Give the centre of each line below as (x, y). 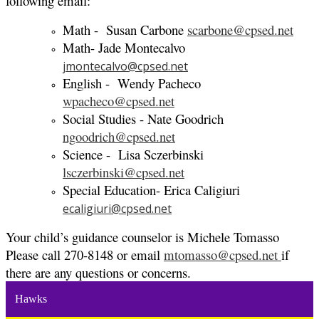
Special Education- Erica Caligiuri (151, 190)
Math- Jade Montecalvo (124, 48)
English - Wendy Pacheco (132, 83)
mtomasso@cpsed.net (221, 255)
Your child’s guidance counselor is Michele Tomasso (145, 237)
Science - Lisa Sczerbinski (133, 155)
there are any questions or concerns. (98, 273)
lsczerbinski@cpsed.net (124, 172)
